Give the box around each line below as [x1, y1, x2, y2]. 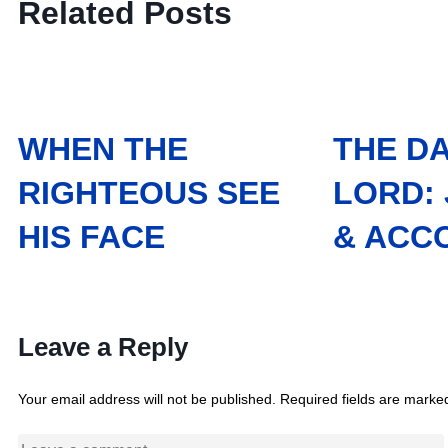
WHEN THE [18, 131, 188, 168]
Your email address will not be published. [18, 390, 276, 407]
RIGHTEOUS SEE [18, 175, 280, 212]
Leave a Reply [18, 331, 188, 362]
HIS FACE [18, 219, 165, 256]
